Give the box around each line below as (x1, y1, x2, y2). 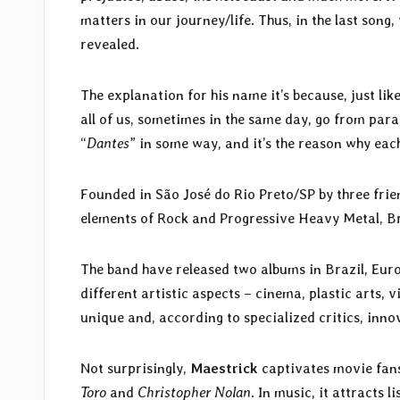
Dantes (87, 134, 129, 152)
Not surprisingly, (80, 359, 190, 377)
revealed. (80, 35, 139, 53)
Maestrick (190, 359, 262, 377)
